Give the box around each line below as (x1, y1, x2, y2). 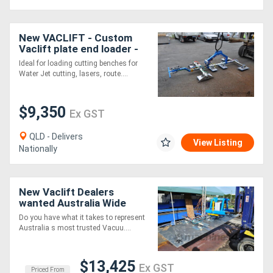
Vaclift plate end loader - (19, 42, 138, 55)
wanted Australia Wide (19, 196, 126, 209)
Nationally (19, 143, 57, 154)
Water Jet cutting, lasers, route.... (19, 69, 128, 78)
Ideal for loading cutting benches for (19, 58, 138, 68)
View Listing (193, 137, 243, 147)
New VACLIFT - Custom (19, 31, 132, 44)
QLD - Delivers (27, 131, 83, 141)
